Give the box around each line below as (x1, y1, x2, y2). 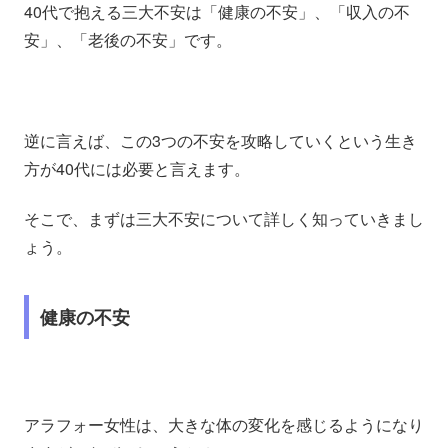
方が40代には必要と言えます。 (24, 156, 250, 180)
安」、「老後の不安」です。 (24, 28, 232, 52)
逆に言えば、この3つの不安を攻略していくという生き (24, 128, 417, 152)
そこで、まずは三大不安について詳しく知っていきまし (24, 207, 424, 231)
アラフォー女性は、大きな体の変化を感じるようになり (24, 413, 424, 437)
